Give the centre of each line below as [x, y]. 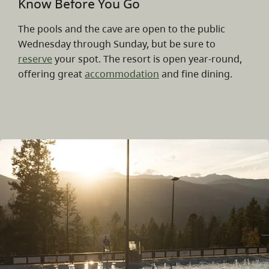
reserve [35, 59]
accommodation [122, 74]
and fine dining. [196, 74]
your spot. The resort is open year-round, [147, 59]
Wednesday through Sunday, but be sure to [117, 44]
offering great [51, 74]
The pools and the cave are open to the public [122, 29]
